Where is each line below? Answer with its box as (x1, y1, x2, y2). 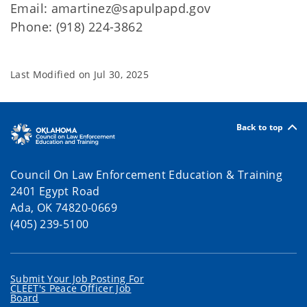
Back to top (236, 121, 284, 133)
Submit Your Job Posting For (10, 271, 145, 285)
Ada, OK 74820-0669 (10, 199, 117, 215)
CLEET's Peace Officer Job (10, 281, 132, 295)
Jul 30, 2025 (93, 68, 149, 81)
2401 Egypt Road (10, 183, 100, 199)
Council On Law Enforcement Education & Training (10, 167, 283, 182)
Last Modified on (10, 68, 94, 81)
